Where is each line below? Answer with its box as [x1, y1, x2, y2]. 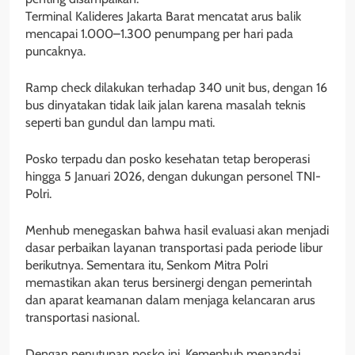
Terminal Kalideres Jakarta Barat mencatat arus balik [25, 9, 301, 25]
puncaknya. [25, 44, 86, 59]
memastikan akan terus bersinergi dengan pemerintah [25, 275, 312, 291]
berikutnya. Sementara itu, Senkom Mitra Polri [25, 258, 268, 273]
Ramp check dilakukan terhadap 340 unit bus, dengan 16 [25, 80, 327, 96]
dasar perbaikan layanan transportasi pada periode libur [25, 240, 323, 256]
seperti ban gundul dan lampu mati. [25, 115, 215, 131]
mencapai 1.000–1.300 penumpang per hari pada [25, 26, 293, 42]
